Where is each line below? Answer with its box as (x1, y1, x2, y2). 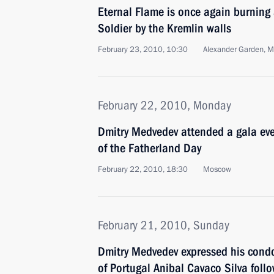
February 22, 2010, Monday (98, 98, 231, 113)
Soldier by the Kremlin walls (98, 21, 231, 35)
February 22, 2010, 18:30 (98, 164, 188, 175)
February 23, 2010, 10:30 (98, 44, 188, 55)
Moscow (203, 164, 231, 175)
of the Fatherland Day (98, 141, 201, 155)
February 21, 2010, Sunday (98, 218, 229, 232)
